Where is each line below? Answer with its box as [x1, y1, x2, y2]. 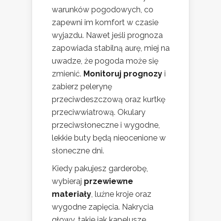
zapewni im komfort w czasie [52, 17, 158, 27]
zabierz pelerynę [52, 81, 112, 91]
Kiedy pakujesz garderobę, [52, 163, 148, 173]
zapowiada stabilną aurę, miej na [52, 43, 170, 53]
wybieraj [52, 176, 84, 186]
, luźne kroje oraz [91, 189, 151, 199]
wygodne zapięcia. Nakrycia [52, 202, 153, 212]
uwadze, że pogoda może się [52, 56, 158, 66]
